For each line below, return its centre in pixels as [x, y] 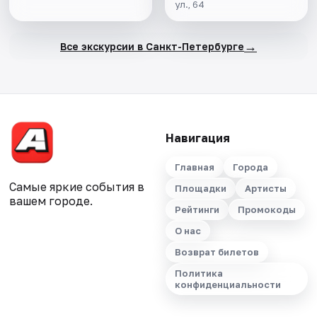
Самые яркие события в [77, 187]
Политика [198, 273]
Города [250, 167]
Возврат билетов [217, 252]
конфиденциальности [227, 285]
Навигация [197, 138]
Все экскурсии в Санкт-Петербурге [152, 46]
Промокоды [266, 210]
